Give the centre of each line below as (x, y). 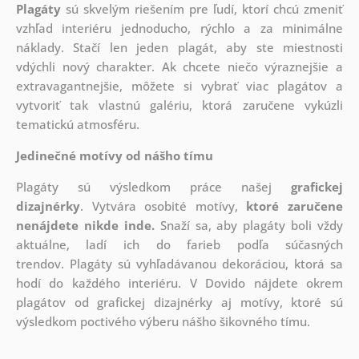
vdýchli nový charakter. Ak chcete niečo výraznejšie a (179, 67)
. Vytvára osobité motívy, (163, 206)
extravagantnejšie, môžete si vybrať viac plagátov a (179, 86)
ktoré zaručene (295, 206)
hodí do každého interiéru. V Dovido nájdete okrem (179, 283)
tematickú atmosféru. (79, 125)
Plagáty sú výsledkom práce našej (153, 187)
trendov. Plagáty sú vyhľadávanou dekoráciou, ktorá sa (179, 264)
